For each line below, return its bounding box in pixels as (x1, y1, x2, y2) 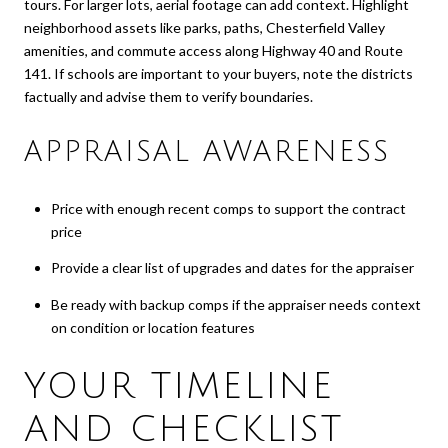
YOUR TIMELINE (24, 367, 334, 407)
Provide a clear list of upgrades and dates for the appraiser (50, 259, 414, 277)
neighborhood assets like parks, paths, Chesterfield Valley (24, 18, 385, 36)
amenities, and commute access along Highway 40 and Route (24, 41, 403, 59)
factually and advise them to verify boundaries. (24, 87, 313, 105)
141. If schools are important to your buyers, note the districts (24, 64, 413, 82)
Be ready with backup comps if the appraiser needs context (50, 295, 421, 313)
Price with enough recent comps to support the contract (50, 200, 406, 217)
